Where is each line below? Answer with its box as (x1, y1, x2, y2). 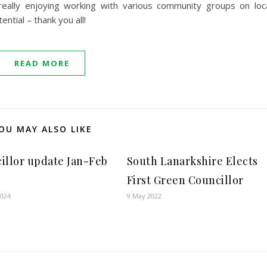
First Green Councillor (126, 173, 244, 188)
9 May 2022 (126, 191, 162, 201)
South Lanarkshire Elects (126, 154, 258, 169)
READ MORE (14, 58, 70, 69)
